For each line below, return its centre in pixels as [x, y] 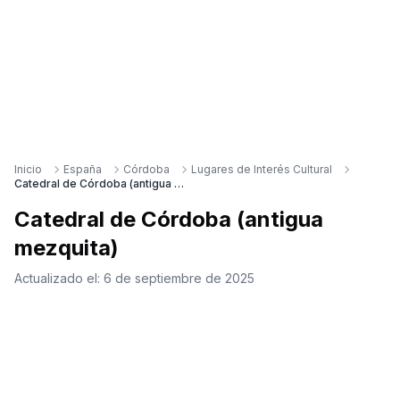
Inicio [28, 169]
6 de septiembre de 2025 [179, 278]
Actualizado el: [59, 278]
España [83, 169]
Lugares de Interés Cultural [262, 169]
